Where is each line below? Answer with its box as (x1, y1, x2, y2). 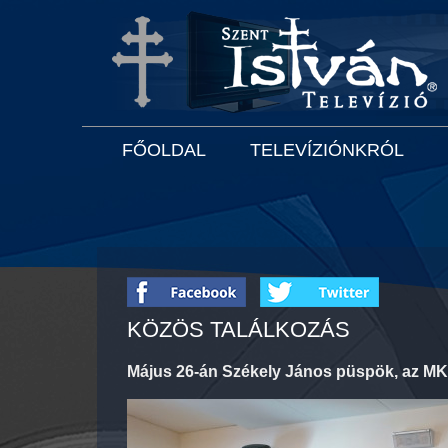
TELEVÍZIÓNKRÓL (249, 140, 404, 160)
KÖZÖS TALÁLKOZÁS (126, 317, 350, 342)
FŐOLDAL (121, 140, 206, 160)
